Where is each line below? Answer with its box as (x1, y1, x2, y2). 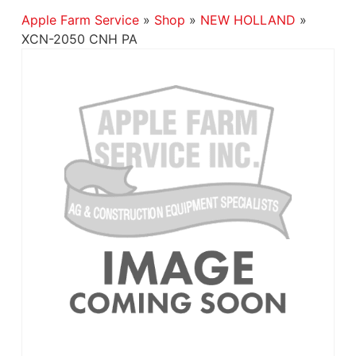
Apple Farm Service (21, 11, 139, 28)
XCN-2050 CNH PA (21, 30, 137, 47)
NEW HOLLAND (199, 11, 296, 28)
